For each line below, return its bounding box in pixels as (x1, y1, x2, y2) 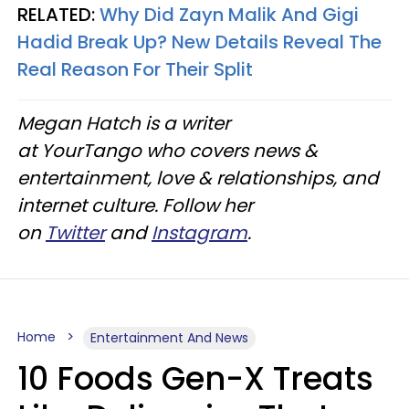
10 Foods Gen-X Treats (17, 355, 373, 401)
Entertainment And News (90, 328, 248, 347)
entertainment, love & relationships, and (17, 164, 379, 191)
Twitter (46, 219, 105, 246)
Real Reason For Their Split (17, 56, 253, 82)
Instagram (152, 219, 247, 246)
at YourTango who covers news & (17, 137, 318, 163)
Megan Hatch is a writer (17, 110, 230, 136)
